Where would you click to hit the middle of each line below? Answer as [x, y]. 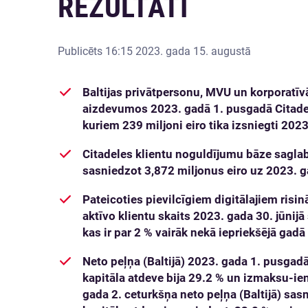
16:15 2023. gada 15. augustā [178, 51]
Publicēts [81, 51]
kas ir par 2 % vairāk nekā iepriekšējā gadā [194, 232]
